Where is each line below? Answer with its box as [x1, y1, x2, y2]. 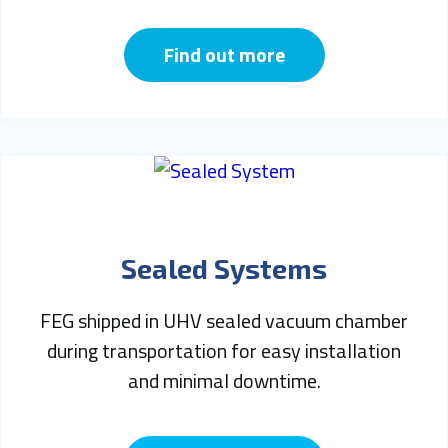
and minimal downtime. [127, 364, 321, 396]
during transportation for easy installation [47, 334, 401, 366]
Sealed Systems [121, 251, 327, 284]
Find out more [164, 38, 286, 70]
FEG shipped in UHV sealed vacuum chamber [40, 304, 408, 336]
